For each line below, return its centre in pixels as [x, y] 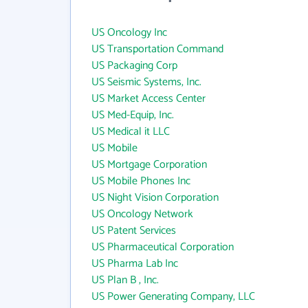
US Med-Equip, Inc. [133, 115]
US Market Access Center [148, 99]
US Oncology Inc [129, 33]
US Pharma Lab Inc [135, 264]
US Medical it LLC [131, 132]
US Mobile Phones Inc [141, 181]
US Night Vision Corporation [155, 198]
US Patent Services [134, 231]
